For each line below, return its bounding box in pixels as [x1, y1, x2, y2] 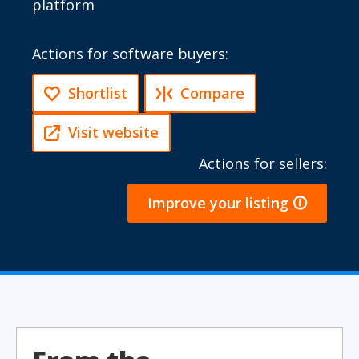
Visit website [68, 123, 159, 142]
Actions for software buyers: [32, 44, 228, 63]
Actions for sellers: [199, 154, 327, 173]
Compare [180, 83, 244, 103]
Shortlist [68, 83, 127, 103]
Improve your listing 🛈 [147, 193, 307, 212]
